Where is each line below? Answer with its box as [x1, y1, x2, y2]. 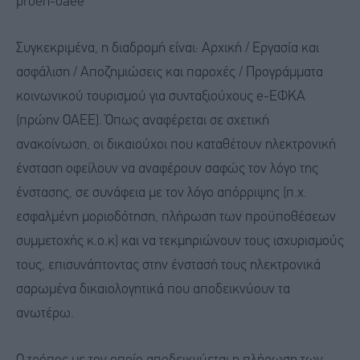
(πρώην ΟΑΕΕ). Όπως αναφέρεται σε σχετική [16, 114, 269, 129]
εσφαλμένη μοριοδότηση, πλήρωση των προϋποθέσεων [16, 211, 336, 225]
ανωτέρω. [16, 307, 74, 321]
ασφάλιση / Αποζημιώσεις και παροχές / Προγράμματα [16, 66, 323, 80]
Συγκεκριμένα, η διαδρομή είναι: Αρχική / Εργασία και [16, 42, 319, 56]
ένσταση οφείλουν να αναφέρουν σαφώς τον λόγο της [16, 162, 318, 177]
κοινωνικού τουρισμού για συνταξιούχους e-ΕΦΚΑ [16, 90, 305, 104]
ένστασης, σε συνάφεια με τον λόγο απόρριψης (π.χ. [16, 186, 307, 201]
